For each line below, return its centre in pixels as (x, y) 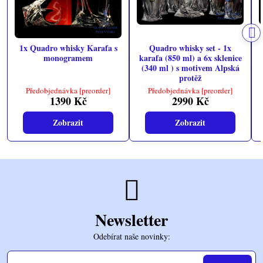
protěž (190, 78)
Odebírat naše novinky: (131, 237)
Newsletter (131, 220)
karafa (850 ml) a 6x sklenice (190, 58)
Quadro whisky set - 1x (190, 48)
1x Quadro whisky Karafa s (68, 48)
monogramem (68, 58)
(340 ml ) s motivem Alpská (190, 68)
